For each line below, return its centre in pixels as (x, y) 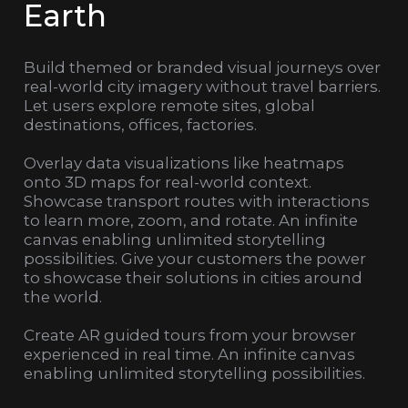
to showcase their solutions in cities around (193, 278)
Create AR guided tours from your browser (190, 336)
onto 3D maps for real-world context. (168, 183)
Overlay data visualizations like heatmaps (184, 163)
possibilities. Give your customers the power (195, 259)
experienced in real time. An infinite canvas (189, 355)
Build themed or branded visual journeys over (202, 68)
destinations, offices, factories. (140, 125)
